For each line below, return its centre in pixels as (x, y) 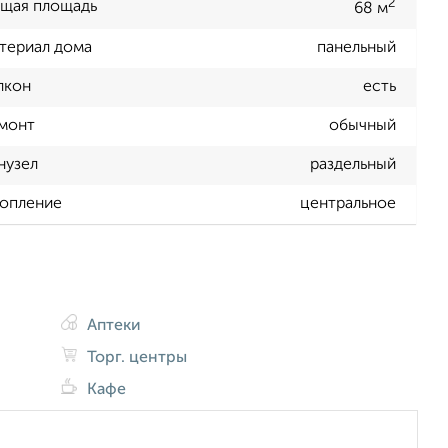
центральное (348, 204)
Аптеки (112, 325)
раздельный (353, 165)
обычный (362, 126)
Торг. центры (135, 357)
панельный (356, 48)
